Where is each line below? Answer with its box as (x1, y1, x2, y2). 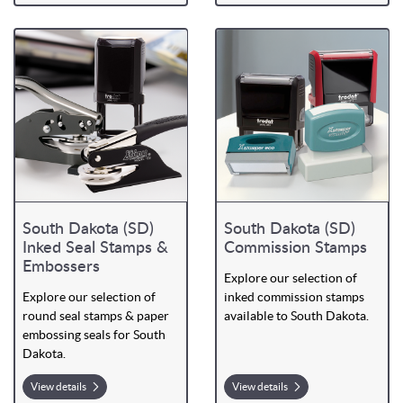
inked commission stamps (223, 290, 364, 305)
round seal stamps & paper (22, 309, 169, 324)
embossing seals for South (22, 327, 166, 343)
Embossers (22, 259, 100, 276)
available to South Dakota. (223, 309, 372, 324)
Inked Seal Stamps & (22, 240, 168, 257)
